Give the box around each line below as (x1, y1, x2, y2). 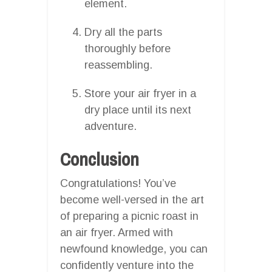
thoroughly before (84, 42, 171, 55)
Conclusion (60, 146, 139, 171)
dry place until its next (84, 103, 191, 116)
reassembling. (84, 58, 152, 71)
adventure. (84, 120, 137, 132)
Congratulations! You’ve (60, 177, 176, 189)
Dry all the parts (84, 25, 162, 38)
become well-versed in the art (60, 193, 204, 206)
